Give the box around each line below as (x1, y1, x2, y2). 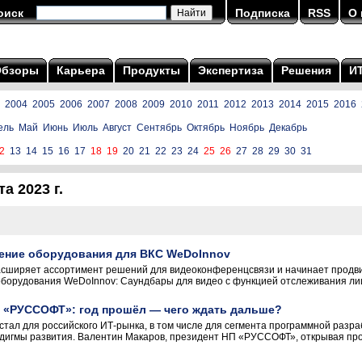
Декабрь (269, 122, 307, 133)
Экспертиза (198, 64, 263, 77)
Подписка (235, 6, 290, 19)
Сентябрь (137, 122, 182, 133)
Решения (281, 64, 331, 77)
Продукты (123, 64, 180, 77)
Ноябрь (229, 122, 264, 133)
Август (103, 122, 132, 133)
